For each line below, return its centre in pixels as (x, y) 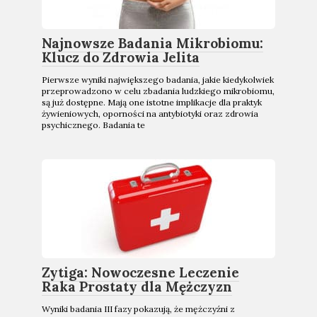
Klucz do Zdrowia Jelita (121, 57)
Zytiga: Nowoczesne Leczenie (140, 272)
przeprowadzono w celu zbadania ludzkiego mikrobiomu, (158, 91)
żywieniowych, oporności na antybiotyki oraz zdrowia (150, 114)
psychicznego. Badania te (93, 125)
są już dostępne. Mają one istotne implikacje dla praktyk (152, 102)
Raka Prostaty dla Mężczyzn (137, 287)
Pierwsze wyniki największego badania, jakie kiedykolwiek (158, 80)
